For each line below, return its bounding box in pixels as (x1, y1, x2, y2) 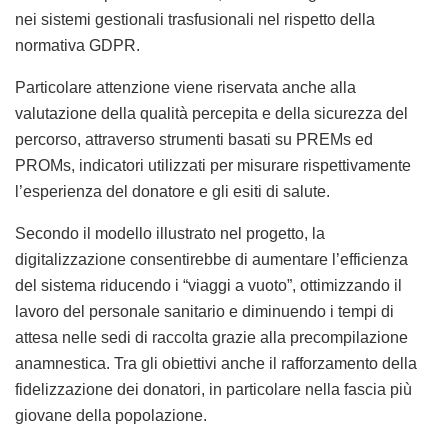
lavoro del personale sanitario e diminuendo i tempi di (15, 302, 394, 320)
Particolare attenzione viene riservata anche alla (15, 78, 356, 96)
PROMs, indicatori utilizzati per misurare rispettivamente (15, 156, 411, 174)
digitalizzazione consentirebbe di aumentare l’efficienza (15, 250, 408, 268)
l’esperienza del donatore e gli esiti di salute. (15, 182, 330, 200)
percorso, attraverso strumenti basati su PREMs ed (15, 130, 373, 148)
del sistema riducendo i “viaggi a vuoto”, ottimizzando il (15, 276, 402, 294)
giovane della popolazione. (15, 406, 207, 424)
